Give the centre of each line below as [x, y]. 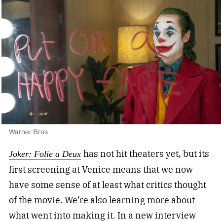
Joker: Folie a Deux [45, 154]
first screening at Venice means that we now [101, 169]
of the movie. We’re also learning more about [102, 200]
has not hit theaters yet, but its [146, 153]
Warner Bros [28, 132]
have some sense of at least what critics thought [107, 184]
